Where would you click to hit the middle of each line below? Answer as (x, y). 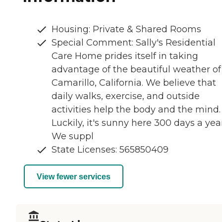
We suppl (73, 137)
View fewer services (74, 176)
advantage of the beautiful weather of (136, 70)
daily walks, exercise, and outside (126, 96)
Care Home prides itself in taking (125, 56)
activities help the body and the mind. (136, 110)
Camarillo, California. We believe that (134, 83)
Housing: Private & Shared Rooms (126, 29)
